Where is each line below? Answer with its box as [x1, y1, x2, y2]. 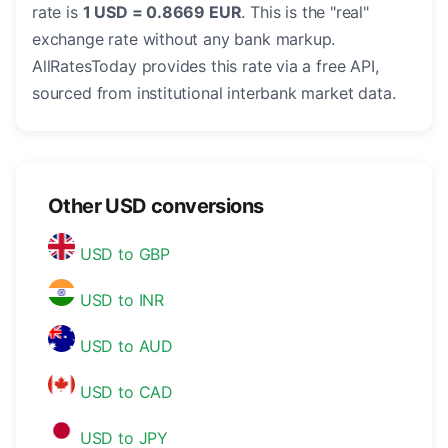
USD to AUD [75, 336, 174, 357]
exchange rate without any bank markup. [32, 29, 336, 50]
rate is [32, 2, 83, 23]
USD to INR [75, 290, 165, 311]
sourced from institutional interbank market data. [32, 83, 396, 104]
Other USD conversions [48, 194, 264, 219]
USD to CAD [75, 382, 174, 403]
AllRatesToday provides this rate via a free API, [32, 56, 379, 77]
